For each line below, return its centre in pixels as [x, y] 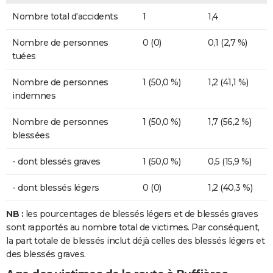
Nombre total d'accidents [65, 17]
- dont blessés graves [56, 162]
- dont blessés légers [56, 188]
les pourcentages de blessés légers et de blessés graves [141, 214]
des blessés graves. [46, 254]
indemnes [34, 96]
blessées [31, 136]
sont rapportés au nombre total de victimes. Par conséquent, [133, 228]
